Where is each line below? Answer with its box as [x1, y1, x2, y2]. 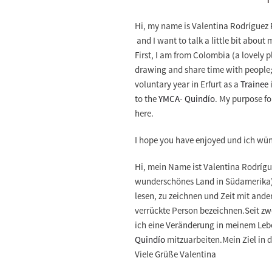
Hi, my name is [135, 20, 190, 32]
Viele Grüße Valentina [135, 248, 216, 260]
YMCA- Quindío [158, 93, 215, 104]
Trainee [240, 78, 268, 90]
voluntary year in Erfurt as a [135, 78, 240, 90]
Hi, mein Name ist [135, 161, 203, 172]
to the [135, 93, 158, 104]
